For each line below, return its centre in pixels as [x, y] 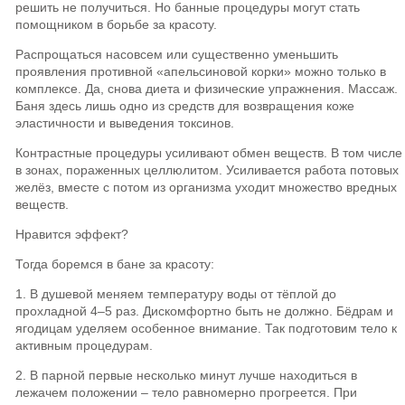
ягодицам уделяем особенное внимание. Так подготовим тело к [206, 328]
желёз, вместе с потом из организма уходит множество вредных [206, 187]
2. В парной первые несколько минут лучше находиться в [186, 375]
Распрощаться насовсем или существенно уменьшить [177, 54]
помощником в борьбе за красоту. [116, 24]
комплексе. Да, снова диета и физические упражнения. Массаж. [207, 89]
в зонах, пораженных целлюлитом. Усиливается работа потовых [207, 170]
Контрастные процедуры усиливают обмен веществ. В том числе [209, 153]
